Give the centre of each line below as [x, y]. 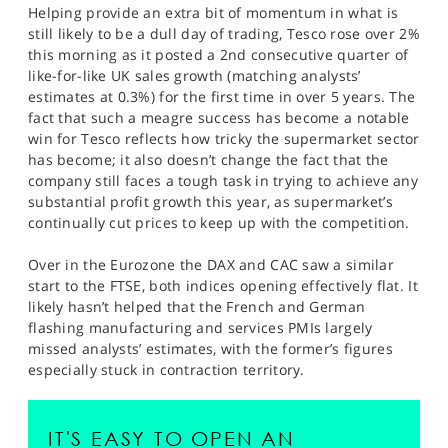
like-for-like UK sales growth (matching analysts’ [194, 75]
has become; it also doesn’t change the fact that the [208, 159]
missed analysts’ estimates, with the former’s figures [210, 348]
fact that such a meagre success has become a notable [219, 117]
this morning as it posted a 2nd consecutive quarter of [218, 54]
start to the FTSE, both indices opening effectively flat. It [223, 285]
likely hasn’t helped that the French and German [197, 306]
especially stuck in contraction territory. [169, 369]
